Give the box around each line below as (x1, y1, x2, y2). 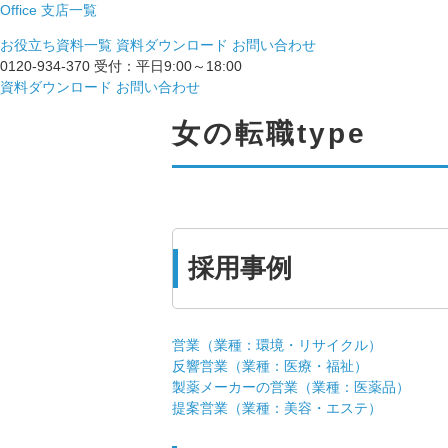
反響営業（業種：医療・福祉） (172, 358, 368, 375)
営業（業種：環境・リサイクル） (172, 337, 382, 354)
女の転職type (172, 118, 367, 150)
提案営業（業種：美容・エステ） (172, 400, 382, 417)
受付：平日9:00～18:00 (94, 58, 242, 75)
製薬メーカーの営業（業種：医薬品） (172, 379, 410, 396)
